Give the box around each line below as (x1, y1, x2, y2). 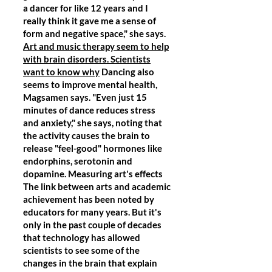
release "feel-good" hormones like (23, 143, 162, 154)
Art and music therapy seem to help (23, 41, 169, 52)
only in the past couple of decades (23, 219, 161, 230)
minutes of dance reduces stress (23, 104, 155, 115)
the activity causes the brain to (23, 130, 150, 141)
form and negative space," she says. (23, 28, 166, 39)
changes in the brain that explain (23, 257, 157, 268)
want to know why (23, 66, 100, 77)
